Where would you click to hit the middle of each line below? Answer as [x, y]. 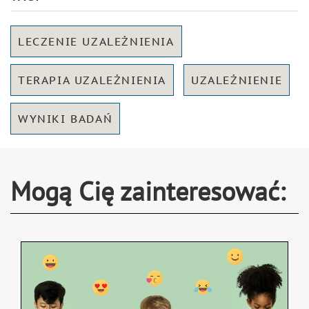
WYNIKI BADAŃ [66, 118]
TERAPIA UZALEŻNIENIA [92, 80]
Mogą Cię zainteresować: [148, 191]
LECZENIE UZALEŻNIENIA [96, 41]
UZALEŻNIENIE [237, 80]
